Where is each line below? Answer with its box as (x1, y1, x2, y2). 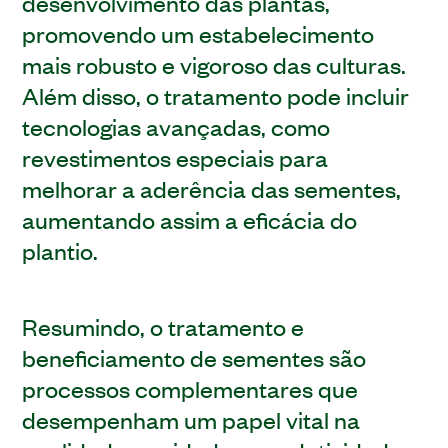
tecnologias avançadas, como (22, 110, 331, 141)
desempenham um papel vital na (22, 403, 361, 434)
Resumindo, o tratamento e (22, 310, 305, 341)
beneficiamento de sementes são (22, 341, 367, 372)
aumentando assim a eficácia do (22, 203, 358, 234)
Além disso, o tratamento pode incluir (22, 79, 410, 110)
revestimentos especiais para (22, 141, 329, 172)
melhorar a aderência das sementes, (22, 172, 402, 203)
